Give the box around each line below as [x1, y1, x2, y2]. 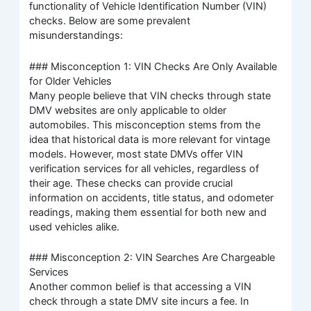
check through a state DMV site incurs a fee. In [29, 295, 250, 308]
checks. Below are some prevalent [29, 15, 191, 28]
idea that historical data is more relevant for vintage [29, 133, 271, 146]
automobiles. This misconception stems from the [29, 118, 261, 131]
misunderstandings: [29, 29, 124, 42]
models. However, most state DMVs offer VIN [29, 147, 244, 160]
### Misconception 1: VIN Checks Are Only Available [29, 60, 278, 73]
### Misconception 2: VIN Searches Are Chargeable [29, 251, 276, 264]
